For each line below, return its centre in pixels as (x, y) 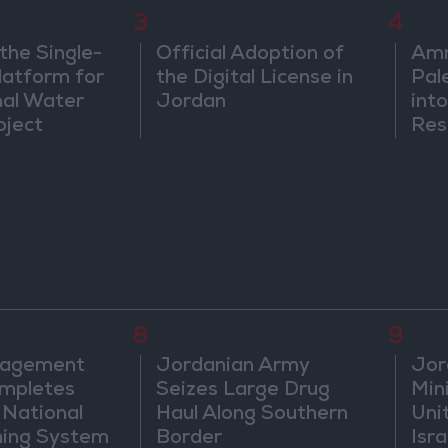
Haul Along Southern (252, 415)
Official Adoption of (250, 54)
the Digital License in (255, 78)
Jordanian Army (233, 367)
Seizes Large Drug (243, 391)
